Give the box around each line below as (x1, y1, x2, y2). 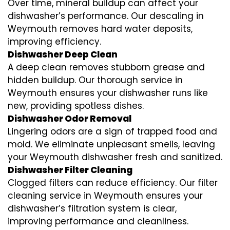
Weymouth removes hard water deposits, (8, 22, 193, 35)
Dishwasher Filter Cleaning (8, 163, 132, 176)
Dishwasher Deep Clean (8, 48, 118, 61)
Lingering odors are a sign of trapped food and (8, 125, 217, 138)
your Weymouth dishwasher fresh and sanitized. (8, 150, 222, 163)
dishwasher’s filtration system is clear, (8, 202, 177, 215)
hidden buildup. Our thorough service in (8, 73, 183, 86)
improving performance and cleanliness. (8, 215, 188, 227)
